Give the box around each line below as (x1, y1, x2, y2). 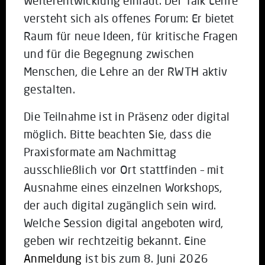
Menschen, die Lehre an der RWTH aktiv (24, 64, 228, 78)
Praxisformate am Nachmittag (24, 144, 177, 159)
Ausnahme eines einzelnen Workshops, (24, 180, 222, 194)
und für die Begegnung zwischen (24, 46, 195, 60)
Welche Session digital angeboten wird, (24, 215, 224, 230)
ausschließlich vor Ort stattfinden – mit (24, 162, 224, 176)
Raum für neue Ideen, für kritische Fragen (24, 28, 238, 43)
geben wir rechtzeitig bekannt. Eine (24, 233, 206, 247)
